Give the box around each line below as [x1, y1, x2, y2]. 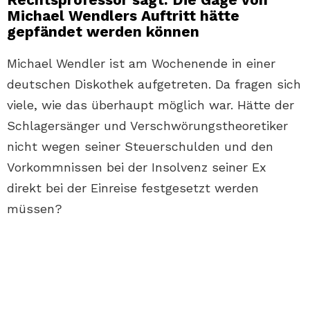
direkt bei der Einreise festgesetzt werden [7, 181, 259, 196]
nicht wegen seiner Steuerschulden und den [7, 139, 273, 154]
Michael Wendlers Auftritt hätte [7, 7, 239, 25]
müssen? [7, 201, 62, 217]
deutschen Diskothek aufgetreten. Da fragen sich [7, 77, 301, 92]
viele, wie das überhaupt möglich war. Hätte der [7, 98, 294, 113]
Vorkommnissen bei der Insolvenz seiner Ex [7, 160, 266, 175]
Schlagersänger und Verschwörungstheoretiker [7, 118, 288, 134]
